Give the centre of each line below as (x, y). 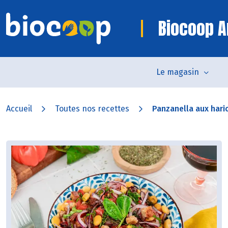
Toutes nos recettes (92, 109)
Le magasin (177, 72)
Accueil (19, 109)
